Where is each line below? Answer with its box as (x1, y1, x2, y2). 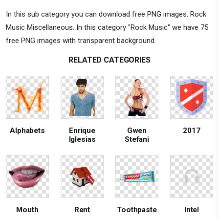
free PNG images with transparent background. (6, 36, 156, 45)
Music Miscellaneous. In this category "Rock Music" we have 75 (6, 22, 208, 32)
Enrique (69, 126, 95, 135)
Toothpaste (117, 205, 157, 214)
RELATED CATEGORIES (68, 55, 151, 65)
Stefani (125, 134, 149, 144)
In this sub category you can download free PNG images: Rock (6, 9, 206, 19)
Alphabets (10, 126, 45, 135)
